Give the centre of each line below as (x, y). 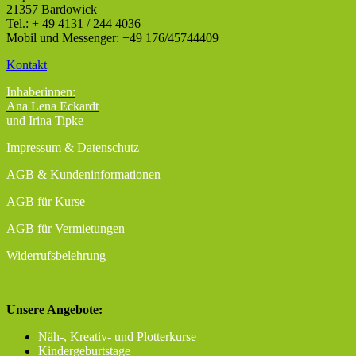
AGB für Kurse (46, 202)
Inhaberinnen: (41, 92)
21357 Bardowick (52, 10)
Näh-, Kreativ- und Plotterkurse (117, 337)
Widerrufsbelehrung (56, 256)
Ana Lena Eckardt (52, 106)
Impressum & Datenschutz (73, 148)
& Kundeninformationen (99, 175)
